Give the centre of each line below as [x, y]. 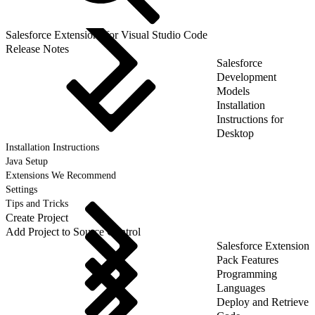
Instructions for [250, 119]
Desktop [235, 133]
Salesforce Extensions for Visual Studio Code [107, 34]
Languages [241, 288]
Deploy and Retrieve [263, 302]
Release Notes [37, 49]
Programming [247, 274]
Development [246, 77]
